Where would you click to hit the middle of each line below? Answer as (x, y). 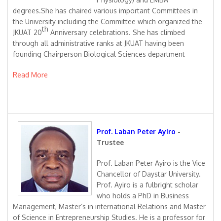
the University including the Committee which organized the (108, 21)
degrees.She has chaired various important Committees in (105, 11)
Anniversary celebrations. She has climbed (117, 32)
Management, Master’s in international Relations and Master (109, 206)
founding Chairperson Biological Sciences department (99, 54)
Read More (31, 75)
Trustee (110, 142)
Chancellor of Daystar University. (149, 174)
